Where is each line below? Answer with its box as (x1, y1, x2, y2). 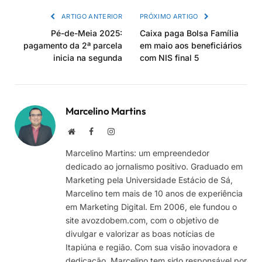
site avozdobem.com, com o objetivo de (65, 215, 219, 226)
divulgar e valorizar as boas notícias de (65, 229, 215, 239)
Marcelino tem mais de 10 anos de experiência (65, 188, 243, 199)
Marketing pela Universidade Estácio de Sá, (65, 175, 233, 185)
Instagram (114, 127, 147, 136)
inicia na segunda (53, 53, 122, 63)
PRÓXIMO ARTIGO (140, 12, 200, 21)
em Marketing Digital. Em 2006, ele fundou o (65, 202, 237, 212)
